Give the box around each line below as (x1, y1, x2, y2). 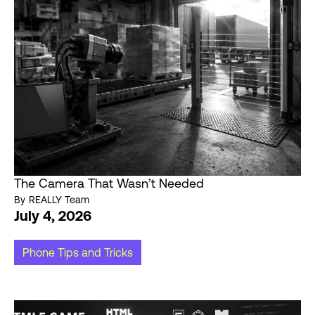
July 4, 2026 (14, 207, 91, 224)
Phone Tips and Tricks (22, 246, 133, 259)
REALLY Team (29, 194, 89, 205)
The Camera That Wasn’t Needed (14, 176, 204, 191)
